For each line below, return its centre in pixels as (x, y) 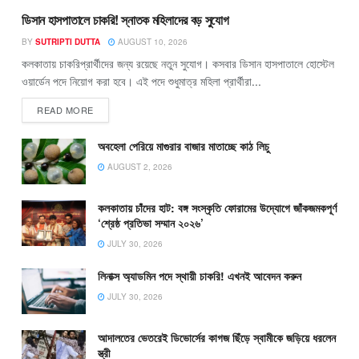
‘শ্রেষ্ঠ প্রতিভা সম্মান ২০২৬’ (151, 222)
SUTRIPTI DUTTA (68, 41)
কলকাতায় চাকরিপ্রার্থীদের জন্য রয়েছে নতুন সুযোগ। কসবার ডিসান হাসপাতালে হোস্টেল (178, 63)
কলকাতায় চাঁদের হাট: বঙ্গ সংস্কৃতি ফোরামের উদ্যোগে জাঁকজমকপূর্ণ (217, 207)
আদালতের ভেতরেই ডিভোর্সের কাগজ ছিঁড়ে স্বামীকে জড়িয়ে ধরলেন (217, 338)
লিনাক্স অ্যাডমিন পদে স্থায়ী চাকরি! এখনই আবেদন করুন (200, 275)
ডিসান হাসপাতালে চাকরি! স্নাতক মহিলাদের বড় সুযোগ (125, 19)
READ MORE (65, 109)
